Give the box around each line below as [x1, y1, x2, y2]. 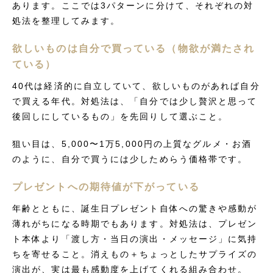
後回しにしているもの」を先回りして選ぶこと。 [12, 112, 229, 121]
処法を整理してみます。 [12, 16, 121, 26]
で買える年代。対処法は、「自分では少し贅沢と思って [12, 96, 258, 106]
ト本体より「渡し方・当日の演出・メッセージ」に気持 [12, 234, 258, 244]
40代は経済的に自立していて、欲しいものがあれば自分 [12, 81, 260, 91]
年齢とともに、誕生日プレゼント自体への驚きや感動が [12, 204, 258, 213]
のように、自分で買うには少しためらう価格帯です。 [12, 154, 248, 164]
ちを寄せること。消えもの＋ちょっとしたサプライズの [12, 249, 258, 259]
